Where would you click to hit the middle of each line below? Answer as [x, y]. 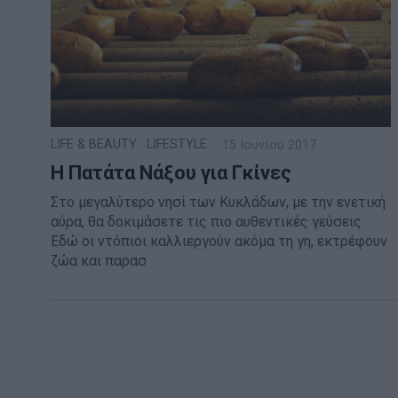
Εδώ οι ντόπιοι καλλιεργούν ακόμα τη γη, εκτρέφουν [219, 242]
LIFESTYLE [177, 145]
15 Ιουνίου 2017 [267, 146]
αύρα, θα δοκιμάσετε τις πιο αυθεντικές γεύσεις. [207, 222]
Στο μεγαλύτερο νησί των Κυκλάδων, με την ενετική [218, 203]
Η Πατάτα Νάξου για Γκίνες [171, 173]
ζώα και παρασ [99, 261]
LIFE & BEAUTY [94, 145]
